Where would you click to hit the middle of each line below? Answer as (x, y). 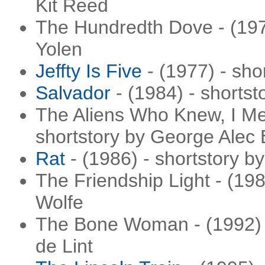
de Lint (64, 246)
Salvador (73, 93)
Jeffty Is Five (89, 71)
